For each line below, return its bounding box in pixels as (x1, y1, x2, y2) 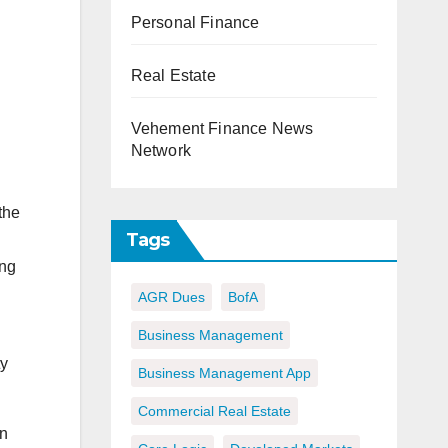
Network (130, 142, 191, 160)
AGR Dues (137, 289, 205, 306)
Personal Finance (130, 14, 260, 32)
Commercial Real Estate (137, 403, 291, 420)
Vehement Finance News (130, 120, 314, 138)
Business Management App (137, 365, 311, 382)
